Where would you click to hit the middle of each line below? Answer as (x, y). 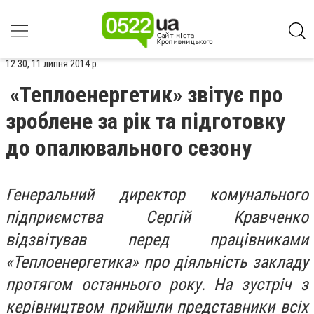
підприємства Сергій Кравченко (157, 217)
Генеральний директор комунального (157, 195)
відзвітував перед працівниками (157, 240)
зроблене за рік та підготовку (145, 121)
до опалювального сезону (129, 148)
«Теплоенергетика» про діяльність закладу (157, 262)
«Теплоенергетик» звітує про (146, 95)
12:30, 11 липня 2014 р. (52, 64)
